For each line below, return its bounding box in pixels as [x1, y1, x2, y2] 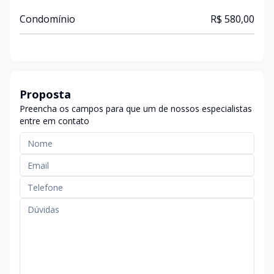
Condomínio [20, 12, 75, 26]
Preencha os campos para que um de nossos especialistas [20, 103, 252, 114]
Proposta [20, 87, 71, 102]
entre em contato [20, 115, 89, 127]
